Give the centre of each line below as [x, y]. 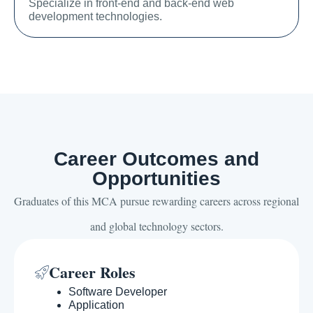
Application [96, 305]
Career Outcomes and [156, 159]
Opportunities [156, 179]
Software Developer [118, 292]
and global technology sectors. [156, 226]
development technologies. [95, 17]
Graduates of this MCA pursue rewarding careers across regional [156, 201]
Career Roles [92, 272]
